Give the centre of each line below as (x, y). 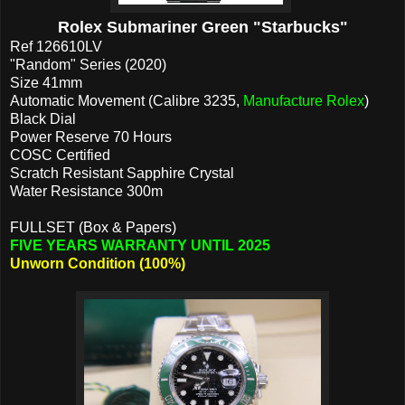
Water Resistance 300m (86, 191)
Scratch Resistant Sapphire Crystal (122, 173)
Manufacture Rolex (304, 100)
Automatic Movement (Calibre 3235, (127, 100)
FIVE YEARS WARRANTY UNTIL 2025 (140, 245)
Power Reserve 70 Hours (91, 137)
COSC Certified (60, 155)
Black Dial (43, 118)
